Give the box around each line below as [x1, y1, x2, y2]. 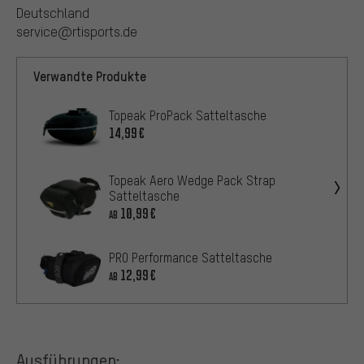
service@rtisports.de [16, 23, 137, 41]
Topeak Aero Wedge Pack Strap [109, 171, 275, 188]
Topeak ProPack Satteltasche [109, 107, 266, 124]
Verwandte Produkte [33, 67, 146, 85]
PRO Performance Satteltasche [109, 249, 272, 266]
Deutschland [16, 4, 89, 22]
